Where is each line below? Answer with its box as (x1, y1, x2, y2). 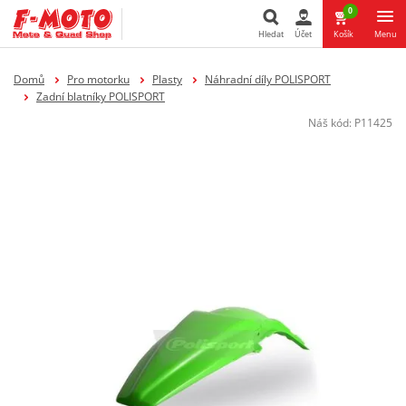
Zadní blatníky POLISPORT (35, 88, 165, 104)
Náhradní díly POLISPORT (204, 71, 331, 87)
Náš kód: (308, 114, 354, 130)
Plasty (151, 71, 182, 87)
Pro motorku (66, 71, 130, 87)
